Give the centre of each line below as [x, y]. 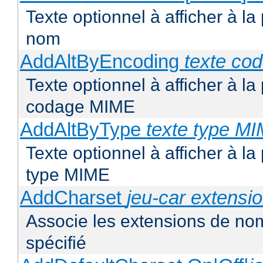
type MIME [68, 175]
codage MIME [80, 107]
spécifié [56, 243]
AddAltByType [83, 130]
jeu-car [156, 198]
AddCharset [73, 198]
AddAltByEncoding [102, 62]
